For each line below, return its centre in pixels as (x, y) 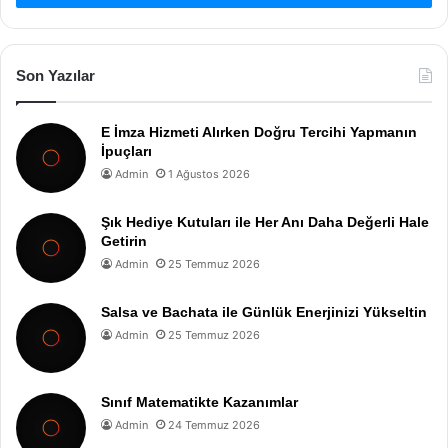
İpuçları (126, 151)
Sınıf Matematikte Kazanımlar (199, 402)
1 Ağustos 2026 (209, 174)
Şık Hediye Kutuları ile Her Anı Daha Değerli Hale (265, 222)
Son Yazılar (55, 75)
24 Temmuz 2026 (214, 425)
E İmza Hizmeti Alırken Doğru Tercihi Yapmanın (259, 132)
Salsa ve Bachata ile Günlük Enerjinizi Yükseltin (264, 312)
